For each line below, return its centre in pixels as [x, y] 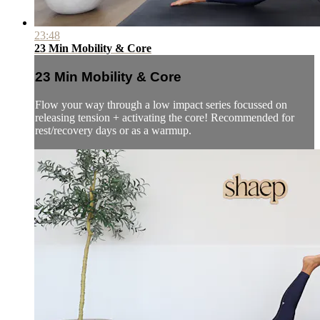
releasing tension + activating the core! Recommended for [165, 117]
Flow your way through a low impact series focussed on [161, 104]
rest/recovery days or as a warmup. [113, 130]
